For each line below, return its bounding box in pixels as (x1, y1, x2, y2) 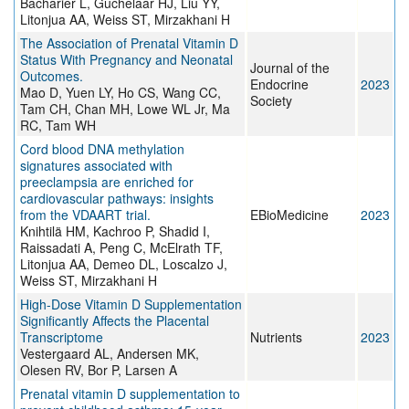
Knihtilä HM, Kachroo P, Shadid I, (20, 222, 210, 241)
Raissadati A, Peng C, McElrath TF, (20, 238, 223, 257)
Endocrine (250, 75, 309, 94)
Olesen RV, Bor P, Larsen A (20, 361, 177, 380)
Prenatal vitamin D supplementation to (20, 384, 240, 404)
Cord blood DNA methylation (20, 140, 184, 159)
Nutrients (250, 328, 302, 347)
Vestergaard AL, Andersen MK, (20, 344, 199, 363)
